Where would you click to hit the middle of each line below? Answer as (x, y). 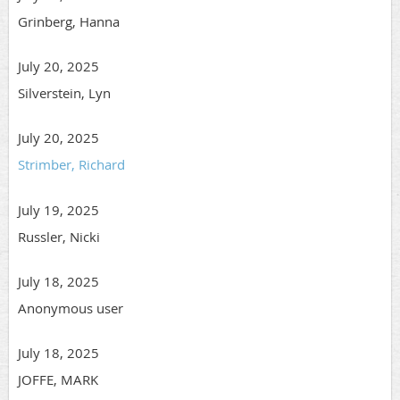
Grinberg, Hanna (69, 22)
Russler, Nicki (59, 237)
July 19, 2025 (58, 210)
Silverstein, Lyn (64, 93)
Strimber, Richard (71, 165)
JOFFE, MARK (58, 380)
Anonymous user (71, 308)
